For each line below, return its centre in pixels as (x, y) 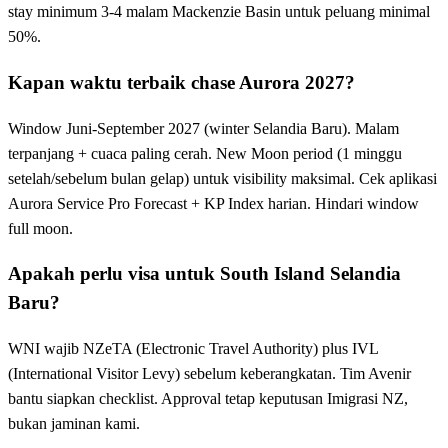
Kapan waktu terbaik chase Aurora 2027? (181, 82)
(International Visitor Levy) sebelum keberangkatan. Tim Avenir (209, 374)
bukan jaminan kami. (74, 424)
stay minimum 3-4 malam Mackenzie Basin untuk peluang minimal (219, 12)
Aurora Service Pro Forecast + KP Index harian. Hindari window (213, 203)
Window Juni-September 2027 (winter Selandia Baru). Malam (203, 128)
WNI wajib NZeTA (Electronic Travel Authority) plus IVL (193, 349)
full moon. (40, 228)
